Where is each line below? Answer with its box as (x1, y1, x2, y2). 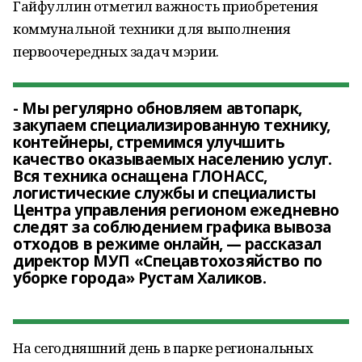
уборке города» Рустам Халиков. (13, 267, 267, 288)
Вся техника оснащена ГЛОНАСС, (13, 166, 267, 187)
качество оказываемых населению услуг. (13, 149, 332, 170)
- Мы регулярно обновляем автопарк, (13, 98, 302, 119)
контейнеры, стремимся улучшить (13, 132, 285, 153)
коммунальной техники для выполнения (13, 19, 291, 38)
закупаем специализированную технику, (13, 115, 330, 136)
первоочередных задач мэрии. (13, 42, 219, 61)
